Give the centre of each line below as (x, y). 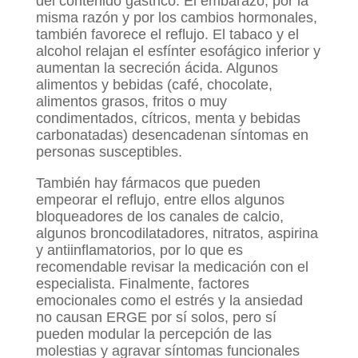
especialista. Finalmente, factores (142, 283)
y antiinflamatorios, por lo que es (139, 250)
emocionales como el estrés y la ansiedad (169, 300)
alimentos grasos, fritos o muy (131, 101)
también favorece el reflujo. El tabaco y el (167, 34)
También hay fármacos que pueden (148, 183)
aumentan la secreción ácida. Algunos (157, 68)
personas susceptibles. (109, 151)
